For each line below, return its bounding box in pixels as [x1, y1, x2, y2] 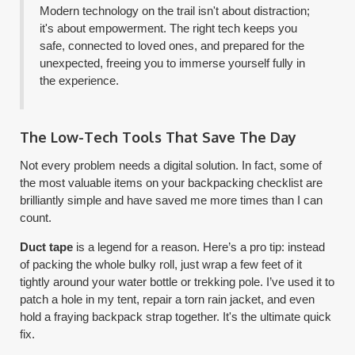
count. [20, 210, 52, 224]
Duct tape [20, 239, 74, 254]
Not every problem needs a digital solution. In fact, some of [20, 158, 323, 172]
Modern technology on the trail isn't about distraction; [40, 3, 311, 17]
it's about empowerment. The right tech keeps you [40, 21, 298, 35]
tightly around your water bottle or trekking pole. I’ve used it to [20, 274, 335, 288]
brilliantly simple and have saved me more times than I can [20, 193, 323, 207]
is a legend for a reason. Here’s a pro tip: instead [73, 239, 326, 254]
